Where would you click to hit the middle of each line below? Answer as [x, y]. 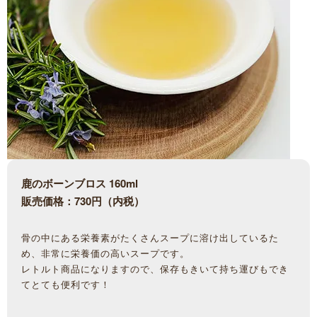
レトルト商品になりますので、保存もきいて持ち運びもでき [155, 268]
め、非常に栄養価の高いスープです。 [105, 253]
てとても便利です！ [66, 284]
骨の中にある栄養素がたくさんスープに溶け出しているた [150, 237]
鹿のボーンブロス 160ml [80, 184]
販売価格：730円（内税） [83, 201]
